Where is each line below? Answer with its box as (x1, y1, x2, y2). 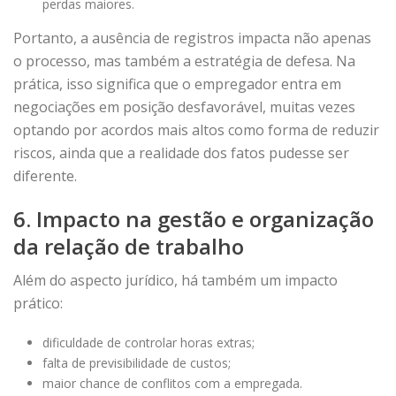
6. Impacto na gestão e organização (13, 204, 374, 233)
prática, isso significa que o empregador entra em (13, 74, 341, 94)
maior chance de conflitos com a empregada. (42, 375, 302, 392)
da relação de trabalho (13, 232, 244, 261)
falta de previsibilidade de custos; (42, 354, 231, 371)
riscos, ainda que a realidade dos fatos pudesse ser (13, 143, 349, 163)
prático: (13, 293, 63, 313)
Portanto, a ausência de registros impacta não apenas (13, 28, 371, 48)
